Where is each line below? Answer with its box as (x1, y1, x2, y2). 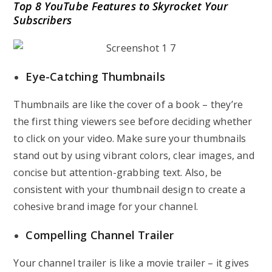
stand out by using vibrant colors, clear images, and (13, 149, 254, 162)
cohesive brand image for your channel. (13, 200, 199, 213)
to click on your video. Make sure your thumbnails (13, 132, 246, 145)
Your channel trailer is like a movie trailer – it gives (13, 256, 250, 270)
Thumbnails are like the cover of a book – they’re (13, 98, 243, 111)
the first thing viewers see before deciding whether (13, 115, 253, 128)
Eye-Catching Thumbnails (25, 69, 166, 84)
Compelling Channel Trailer (25, 228, 174, 242)
